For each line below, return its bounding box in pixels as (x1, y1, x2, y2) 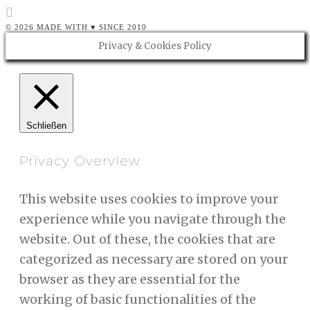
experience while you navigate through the (19, 210, 286, 227)
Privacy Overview (19, 152, 140, 169)
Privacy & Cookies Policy (98, 40, 212, 53)
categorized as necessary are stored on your (19, 250, 288, 267)
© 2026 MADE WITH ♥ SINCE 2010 (6, 23, 147, 32)
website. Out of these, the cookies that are (19, 230, 275, 247)
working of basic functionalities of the (19, 291, 256, 307)
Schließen (26, 120, 66, 131)
